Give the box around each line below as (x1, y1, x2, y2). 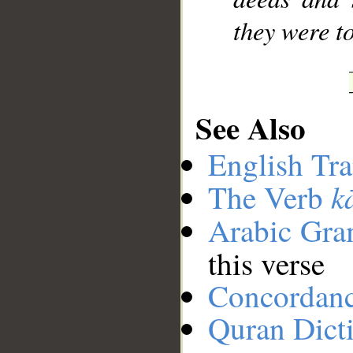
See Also (195, 104, 306, 150)
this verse (208, 243, 325, 284)
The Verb (208, 176, 331, 218)
